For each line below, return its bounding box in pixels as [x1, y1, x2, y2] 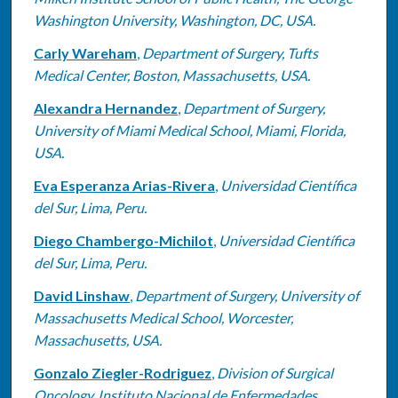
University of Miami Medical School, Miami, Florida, [33, 121, 346, 139]
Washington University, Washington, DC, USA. [33, 11, 315, 28]
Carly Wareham [33, 44, 137, 61]
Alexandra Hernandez [33, 99, 178, 116]
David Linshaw [33, 286, 130, 304]
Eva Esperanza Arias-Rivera [33, 176, 215, 194]
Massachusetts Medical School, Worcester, [33, 308, 293, 326]
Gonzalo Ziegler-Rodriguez [33, 363, 211, 381]
